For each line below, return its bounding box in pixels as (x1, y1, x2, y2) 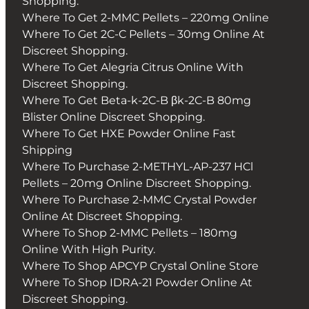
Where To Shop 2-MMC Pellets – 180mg (22, 226, 237, 240)
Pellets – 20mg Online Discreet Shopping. (22, 177, 251, 190)
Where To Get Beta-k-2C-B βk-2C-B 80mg (22, 94, 251, 108)
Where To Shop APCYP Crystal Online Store (22, 259, 259, 273)
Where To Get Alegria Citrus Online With (22, 61, 243, 74)
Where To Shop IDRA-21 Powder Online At (22, 276, 252, 290)
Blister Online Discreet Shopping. (22, 110, 205, 124)
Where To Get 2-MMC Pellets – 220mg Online (22, 11, 269, 25)
